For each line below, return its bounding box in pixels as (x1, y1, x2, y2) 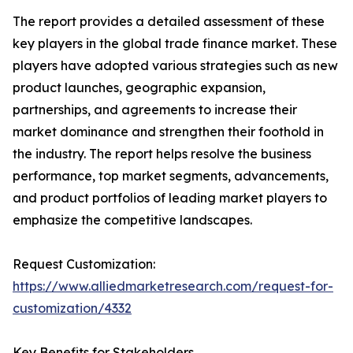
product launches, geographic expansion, (13, 80, 266, 96)
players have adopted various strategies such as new (13, 58, 338, 74)
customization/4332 (13, 300, 132, 317)
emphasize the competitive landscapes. (13, 212, 258, 229)
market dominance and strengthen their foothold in (13, 124, 324, 140)
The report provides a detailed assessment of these (13, 13, 325, 30)
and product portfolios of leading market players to (13, 190, 327, 206)
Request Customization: (13, 256, 155, 273)
